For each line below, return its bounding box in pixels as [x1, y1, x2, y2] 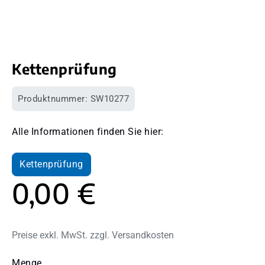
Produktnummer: [18, 93, 91, 104]
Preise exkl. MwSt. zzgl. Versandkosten [12, 229, 174, 241]
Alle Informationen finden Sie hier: [12, 125, 164, 137]
